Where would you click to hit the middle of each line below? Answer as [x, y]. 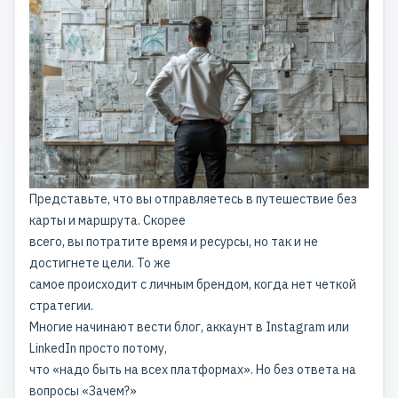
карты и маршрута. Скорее [107, 220]
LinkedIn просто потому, [98, 348]
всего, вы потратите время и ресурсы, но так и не [174, 241]
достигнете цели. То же [100, 263]
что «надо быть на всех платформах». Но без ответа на [193, 369]
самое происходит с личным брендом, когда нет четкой [193, 284]
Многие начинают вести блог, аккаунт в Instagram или [189, 326]
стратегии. [61, 305]
